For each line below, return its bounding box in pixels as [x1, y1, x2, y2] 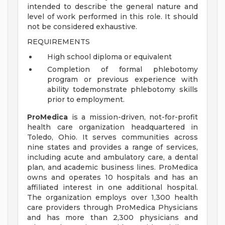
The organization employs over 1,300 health [27, 193, 198, 202]
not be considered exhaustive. [27, 22, 137, 32]
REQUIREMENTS [27, 37, 90, 47]
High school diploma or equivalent [47, 52, 172, 62]
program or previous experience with [47, 75, 198, 84]
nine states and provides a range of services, [27, 143, 198, 152]
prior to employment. [47, 95, 125, 104]
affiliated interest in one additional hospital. [27, 183, 198, 192]
